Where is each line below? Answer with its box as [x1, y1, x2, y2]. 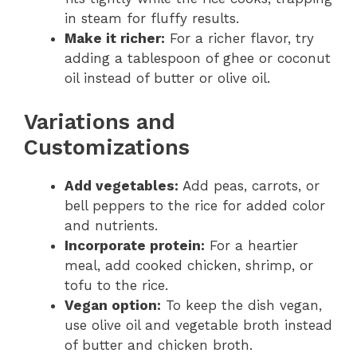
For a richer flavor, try [165, 30, 314, 46]
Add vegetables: [65, 177, 178, 194]
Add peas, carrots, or [178, 177, 320, 194]
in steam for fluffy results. [65, 10, 239, 26]
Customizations [24, 134, 190, 160]
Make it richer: [65, 30, 165, 46]
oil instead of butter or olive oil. [65, 70, 270, 86]
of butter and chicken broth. [65, 336, 253, 353]
